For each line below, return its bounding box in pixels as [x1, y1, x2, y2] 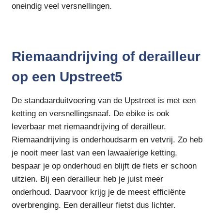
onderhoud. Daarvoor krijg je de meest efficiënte [12, 187, 186, 197]
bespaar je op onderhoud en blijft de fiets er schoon [12, 161, 197, 171]
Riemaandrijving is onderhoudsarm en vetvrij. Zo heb [12, 135, 202, 145]
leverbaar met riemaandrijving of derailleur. [12, 122, 166, 132]
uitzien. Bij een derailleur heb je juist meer [12, 174, 163, 184]
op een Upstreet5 [12, 69, 123, 85]
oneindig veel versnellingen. [12, 1, 112, 11]
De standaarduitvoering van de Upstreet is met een [12, 96, 196, 106]
